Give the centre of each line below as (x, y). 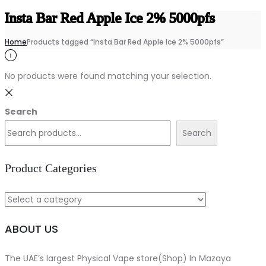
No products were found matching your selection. (108, 76)
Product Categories (51, 168)
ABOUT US (31, 229)
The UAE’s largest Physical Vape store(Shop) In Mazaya (118, 258)
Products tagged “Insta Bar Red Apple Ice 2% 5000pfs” (125, 42)
